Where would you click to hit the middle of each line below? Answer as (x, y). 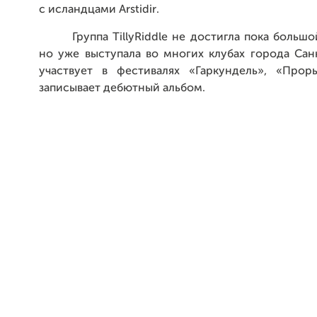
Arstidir (138, 10)
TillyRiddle (140, 38)
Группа (93, 38)
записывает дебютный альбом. (122, 88)
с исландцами (79, 10)
